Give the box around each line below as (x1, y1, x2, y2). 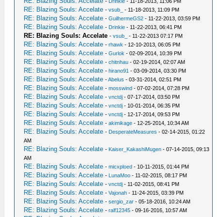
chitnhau (108, 59, 129, 65)
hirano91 (108, 68, 129, 74)
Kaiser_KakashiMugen (108, 146, 162, 152)
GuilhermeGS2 (108, 15, 144, 21)
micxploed (108, 164, 133, 170)
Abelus (108, 77, 124, 82)
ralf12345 (108, 207, 131, 213)
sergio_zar (108, 199, 134, 204)
